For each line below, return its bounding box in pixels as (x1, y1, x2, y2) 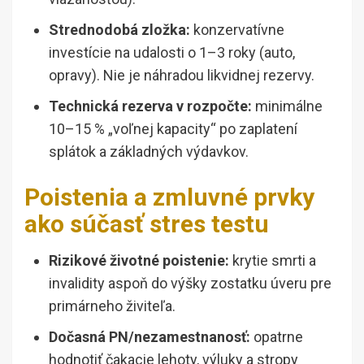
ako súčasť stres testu (24, 209, 269, 238)
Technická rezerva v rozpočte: (49, 97, 252, 115)
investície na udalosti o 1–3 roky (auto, (49, 43, 295, 61)
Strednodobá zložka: (49, 20, 190, 38)
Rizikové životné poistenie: (49, 251, 229, 269)
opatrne (250, 327, 303, 345)
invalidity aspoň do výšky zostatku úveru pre (49, 274, 331, 292)
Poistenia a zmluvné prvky (24, 182, 314, 211)
